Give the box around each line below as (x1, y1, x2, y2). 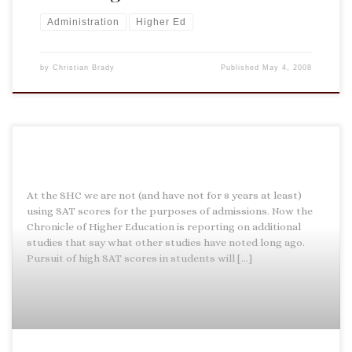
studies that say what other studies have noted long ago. (26, 236, 305, 249)
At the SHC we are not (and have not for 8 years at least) (26, 189, 302, 202)
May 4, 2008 (262, 64, 313, 72)
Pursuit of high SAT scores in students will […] (26, 252, 252, 265)
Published (221, 64, 263, 72)
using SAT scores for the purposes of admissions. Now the (26, 205, 313, 218)
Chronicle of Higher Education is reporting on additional (26, 221, 301, 233)
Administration (46, 16, 119, 27)
